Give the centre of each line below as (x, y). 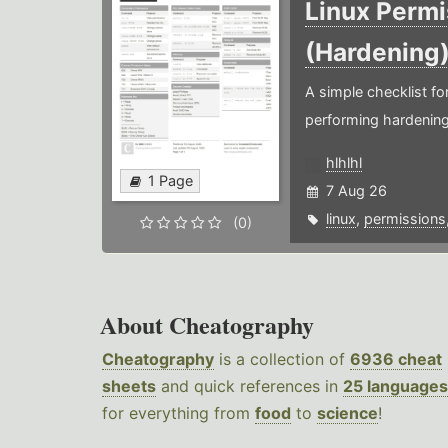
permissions (404, 219)
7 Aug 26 (356, 191)
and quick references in (249, 386)
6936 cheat (396, 359)
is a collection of (282, 359)
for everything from (178, 413)
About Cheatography (207, 325)
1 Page (170, 181)
